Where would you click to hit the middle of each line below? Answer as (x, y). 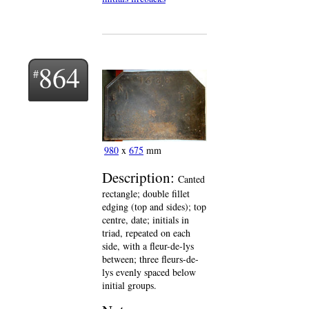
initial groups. (129, 286)
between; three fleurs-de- (150, 259)
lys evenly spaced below (149, 272)
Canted (191, 179)
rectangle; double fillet (146, 194)
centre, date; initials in (146, 220)
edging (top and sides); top (154, 207)
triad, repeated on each (146, 233)
